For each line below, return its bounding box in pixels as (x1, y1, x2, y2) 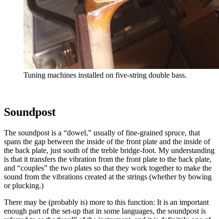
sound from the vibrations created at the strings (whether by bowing (4, 173, 212, 181)
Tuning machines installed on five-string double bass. (23, 70, 187, 79)
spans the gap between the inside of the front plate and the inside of (4, 137, 210, 146)
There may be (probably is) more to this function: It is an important (4, 198, 209, 207)
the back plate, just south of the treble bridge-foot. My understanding (4, 146, 215, 155)
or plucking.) (4, 181, 44, 190)
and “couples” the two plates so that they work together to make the (4, 164, 212, 173)
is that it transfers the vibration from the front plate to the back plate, (4, 155, 212, 164)
